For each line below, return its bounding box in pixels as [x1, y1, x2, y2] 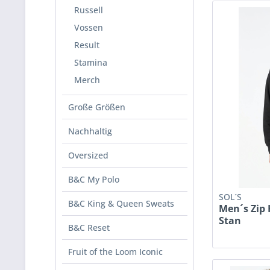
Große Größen [68, 101, 125, 113]
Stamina [74, 57, 107, 68]
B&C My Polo [68, 174, 119, 185]
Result [74, 39, 99, 51]
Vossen [74, 22, 103, 33]
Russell [74, 4, 103, 16]
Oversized [68, 149, 108, 161]
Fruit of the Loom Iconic [68, 246, 163, 257]
